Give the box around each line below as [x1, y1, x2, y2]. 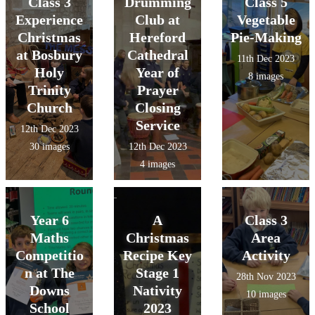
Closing [134, 100, 181, 115]
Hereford [129, 30, 186, 45]
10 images [245, 289, 286, 300]
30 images [29, 141, 70, 152]
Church [26, 100, 72, 115]
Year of [136, 65, 179, 80]
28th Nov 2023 [236, 271, 296, 282]
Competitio [15, 247, 84, 263]
